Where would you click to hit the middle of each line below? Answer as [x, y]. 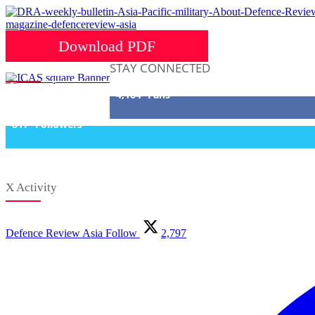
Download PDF [107, 46]
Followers [59, 124]
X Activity [31, 187]
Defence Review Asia [54, 233]
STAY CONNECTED [160, 67]
